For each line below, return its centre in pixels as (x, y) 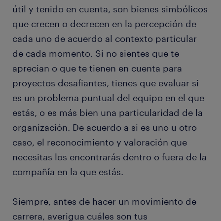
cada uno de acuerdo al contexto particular (105, 39)
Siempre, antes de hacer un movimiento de (104, 202)
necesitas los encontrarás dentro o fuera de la (110, 157)
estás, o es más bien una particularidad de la (108, 113)
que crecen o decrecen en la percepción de (104, 24)
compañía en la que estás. (68, 172)
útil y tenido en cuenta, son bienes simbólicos (110, 9)
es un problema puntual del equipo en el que (108, 98)
